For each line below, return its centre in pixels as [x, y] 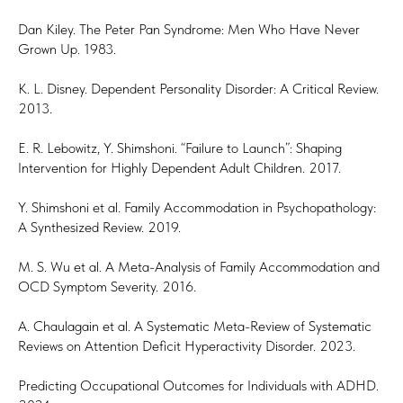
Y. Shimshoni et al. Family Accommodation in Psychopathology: [197, 207]
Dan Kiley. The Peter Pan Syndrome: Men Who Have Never [189, 29]
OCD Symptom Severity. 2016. [107, 287]
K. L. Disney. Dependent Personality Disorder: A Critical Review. [198, 89]
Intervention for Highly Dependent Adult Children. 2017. [179, 168]
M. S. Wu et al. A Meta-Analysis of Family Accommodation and [199, 267]
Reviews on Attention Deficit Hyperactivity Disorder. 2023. [187, 346]
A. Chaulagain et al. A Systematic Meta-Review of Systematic [195, 326]
